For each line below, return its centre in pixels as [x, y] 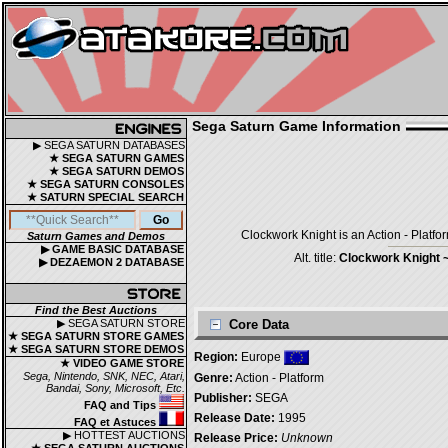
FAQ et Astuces [116, 422]
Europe [261, 357]
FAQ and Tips [121, 405]
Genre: [213, 378]
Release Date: [234, 418]
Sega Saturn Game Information [296, 126]
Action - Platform [278, 378]
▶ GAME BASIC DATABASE [112, 249]
